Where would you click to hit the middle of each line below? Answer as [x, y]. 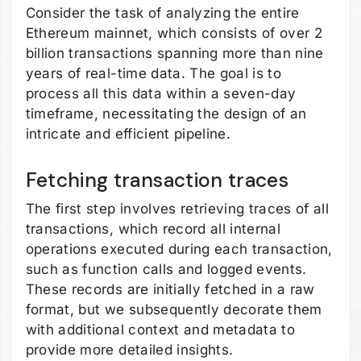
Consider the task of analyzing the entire [162, 13]
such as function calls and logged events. [166, 269]
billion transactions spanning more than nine [174, 54]
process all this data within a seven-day [161, 94]
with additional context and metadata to [160, 329]
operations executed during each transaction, [179, 249]
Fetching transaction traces [157, 180]
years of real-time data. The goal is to [154, 74]
